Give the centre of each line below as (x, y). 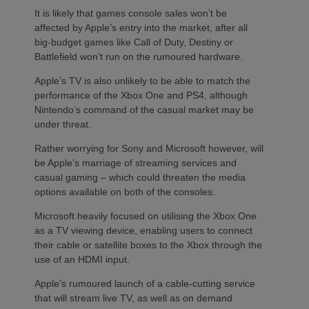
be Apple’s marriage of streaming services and (136, 162)
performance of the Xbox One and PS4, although (141, 95)
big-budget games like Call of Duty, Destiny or (134, 42)
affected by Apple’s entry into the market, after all (141, 27)
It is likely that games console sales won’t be (131, 13)
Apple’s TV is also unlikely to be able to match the (142, 80)
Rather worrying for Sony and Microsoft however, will (149, 148)
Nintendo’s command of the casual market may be (144, 109)
